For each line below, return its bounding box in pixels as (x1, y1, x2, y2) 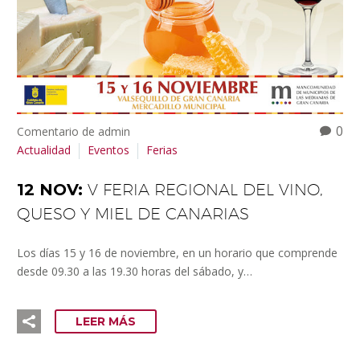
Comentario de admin (17, 123, 130, 139)
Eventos (88, 141, 129, 157)
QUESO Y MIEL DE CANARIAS (17, 203, 249, 223)
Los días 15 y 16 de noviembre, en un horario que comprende (17, 245, 337, 261)
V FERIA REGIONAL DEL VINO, (88, 179, 323, 199)
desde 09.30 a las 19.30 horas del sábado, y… (17, 264, 252, 280)
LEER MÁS (76, 313, 136, 329)
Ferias (146, 141, 178, 157)
